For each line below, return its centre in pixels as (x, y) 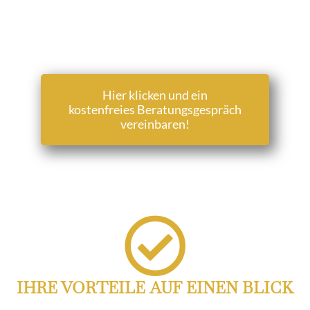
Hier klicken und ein (155, 94)
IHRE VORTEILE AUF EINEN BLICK (155, 288)
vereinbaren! (155, 124)
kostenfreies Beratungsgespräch (155, 109)
